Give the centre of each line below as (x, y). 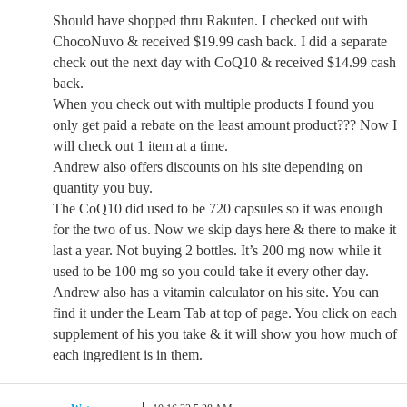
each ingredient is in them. (128, 355)
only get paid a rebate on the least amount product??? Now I (225, 125)
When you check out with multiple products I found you (213, 104)
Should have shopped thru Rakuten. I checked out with (210, 20)
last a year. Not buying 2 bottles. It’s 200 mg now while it (217, 250)
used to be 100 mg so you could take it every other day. (211, 271)
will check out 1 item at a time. (140, 146)
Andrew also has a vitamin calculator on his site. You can (216, 292)
